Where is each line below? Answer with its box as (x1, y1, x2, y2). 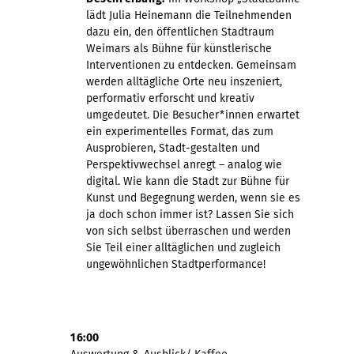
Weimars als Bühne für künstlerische (86, 41, 272, 55)
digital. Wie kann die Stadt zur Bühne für (86, 174, 289, 188)
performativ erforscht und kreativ (86, 91, 254, 105)
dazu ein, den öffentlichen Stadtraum (86, 24, 274, 39)
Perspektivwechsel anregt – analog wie (86, 157, 282, 171)
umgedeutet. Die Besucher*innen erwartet (86, 107, 299, 122)
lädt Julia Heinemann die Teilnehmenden (86, 8, 292, 22)
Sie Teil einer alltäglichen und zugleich (86, 240, 281, 254)
